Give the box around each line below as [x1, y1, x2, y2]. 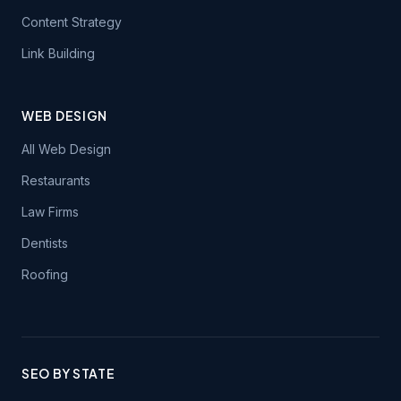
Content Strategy [21, 14, 122, 30]
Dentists [21, 235, 68, 251]
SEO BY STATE [21, 365, 115, 381]
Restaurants [21, 173, 90, 188]
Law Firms [21, 204, 79, 219]
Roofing [21, 267, 68, 282]
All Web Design [21, 141, 111, 157]
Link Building [21, 46, 95, 61]
